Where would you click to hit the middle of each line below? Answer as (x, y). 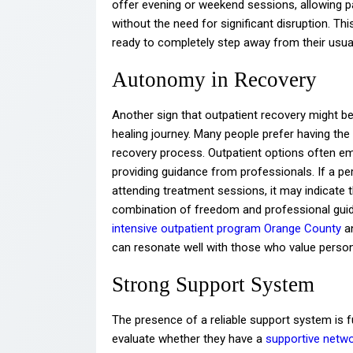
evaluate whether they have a (189, 339)
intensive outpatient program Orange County (227, 229)
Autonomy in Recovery (214, 79)
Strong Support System (213, 285)
